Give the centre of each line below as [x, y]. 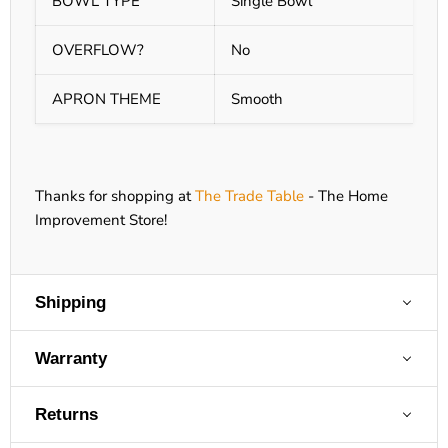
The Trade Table [249, 196]
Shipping [70, 303]
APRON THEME [106, 99]
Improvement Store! [101, 220]
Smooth [257, 99]
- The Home [346, 196]
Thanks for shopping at [115, 196]
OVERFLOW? [98, 50]
